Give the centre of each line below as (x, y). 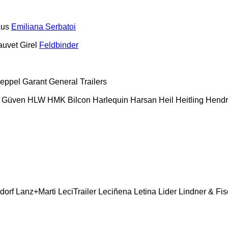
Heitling (190, 100)
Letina (145, 191)
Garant (35, 81)
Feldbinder (59, 45)
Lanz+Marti (36, 191)
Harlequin (110, 100)
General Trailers (78, 81)
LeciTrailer (77, 191)
